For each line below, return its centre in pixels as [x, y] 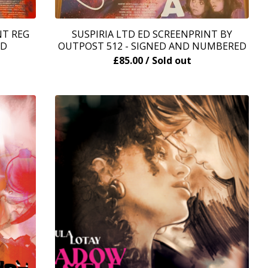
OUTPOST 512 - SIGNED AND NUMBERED [152, 46]
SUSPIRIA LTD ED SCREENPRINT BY [152, 34]
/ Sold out [168, 60]
